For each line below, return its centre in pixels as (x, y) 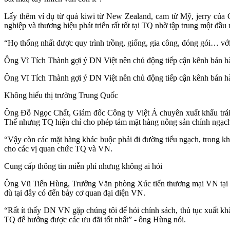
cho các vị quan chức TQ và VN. (58, 148)
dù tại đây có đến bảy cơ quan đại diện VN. (75, 193)
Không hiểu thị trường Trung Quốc (61, 95)
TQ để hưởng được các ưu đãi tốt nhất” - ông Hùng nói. (95, 219)
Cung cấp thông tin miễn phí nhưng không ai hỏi (83, 166)
